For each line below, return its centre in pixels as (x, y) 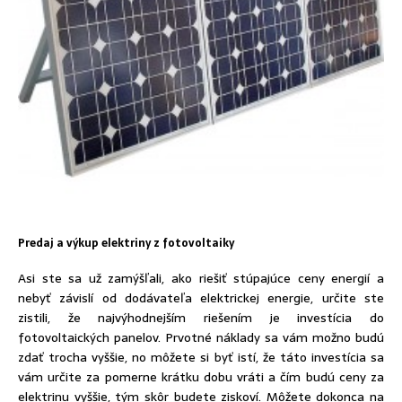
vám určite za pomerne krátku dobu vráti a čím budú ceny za (201, 377)
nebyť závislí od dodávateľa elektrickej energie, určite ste (201, 298)
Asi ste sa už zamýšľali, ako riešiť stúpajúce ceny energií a (201, 278)
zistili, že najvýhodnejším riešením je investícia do (201, 318)
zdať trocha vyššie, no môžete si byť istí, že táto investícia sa (201, 357)
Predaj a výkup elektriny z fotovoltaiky (126, 243)
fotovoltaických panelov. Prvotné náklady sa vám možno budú (201, 337)
